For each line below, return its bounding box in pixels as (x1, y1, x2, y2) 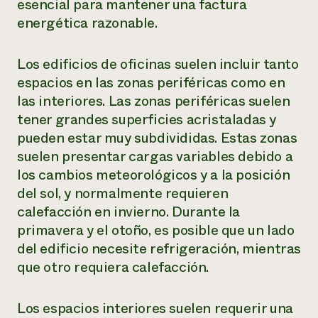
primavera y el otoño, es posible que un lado (17, 220, 295, 241)
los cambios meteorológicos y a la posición (17, 165, 290, 185)
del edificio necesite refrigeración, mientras (17, 238, 302, 259)
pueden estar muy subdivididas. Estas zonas (17, 128, 297, 148)
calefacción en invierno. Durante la (17, 202, 241, 222)
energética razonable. (17, 13, 158, 33)
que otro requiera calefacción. (17, 257, 209, 278)
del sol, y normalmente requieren (17, 183, 229, 204)
